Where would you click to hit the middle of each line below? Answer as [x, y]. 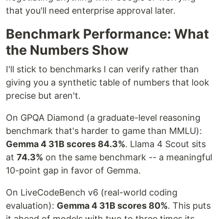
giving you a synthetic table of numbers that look [108, 82]
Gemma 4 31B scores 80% [112, 206]
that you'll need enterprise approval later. [91, 11]
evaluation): [31, 206]
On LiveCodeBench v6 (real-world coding [92, 192]
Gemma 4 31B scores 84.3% [66, 144]
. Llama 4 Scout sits [165, 144]
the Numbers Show [67, 50]
